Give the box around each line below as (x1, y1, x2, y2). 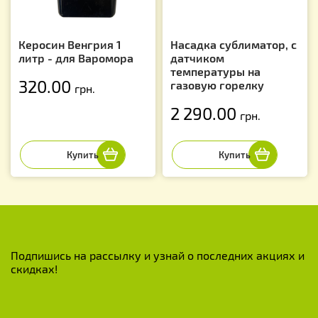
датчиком (170, 50, 224, 65)
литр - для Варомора (18, 50, 133, 65)
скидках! (11, 261, 57, 275)
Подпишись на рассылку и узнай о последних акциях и (11, 248, 305, 262)
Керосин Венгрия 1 (18, 37, 121, 51)
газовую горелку (170, 77, 264, 92)
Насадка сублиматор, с (170, 37, 297, 51)
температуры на (170, 64, 261, 78)
